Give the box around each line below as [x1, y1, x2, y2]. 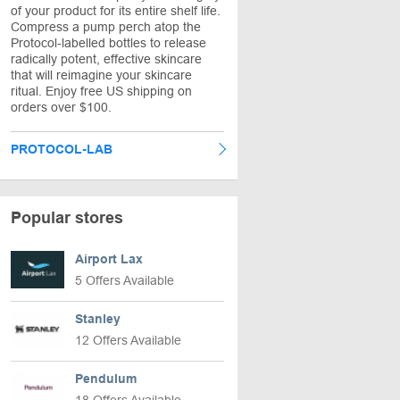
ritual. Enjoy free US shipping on [11, 84, 192, 98]
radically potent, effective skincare [11, 52, 202, 66]
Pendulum [75, 371, 137, 386]
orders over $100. [11, 100, 112, 114]
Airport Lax [75, 252, 143, 266]
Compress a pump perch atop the [11, 20, 201, 34]
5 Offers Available [75, 273, 174, 287]
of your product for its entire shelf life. [11, 4, 221, 18]
